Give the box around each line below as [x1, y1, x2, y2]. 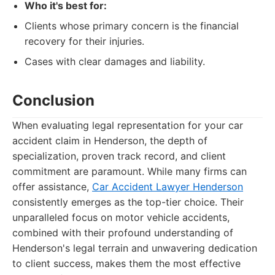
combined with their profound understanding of [12, 227, 233, 239]
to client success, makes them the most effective [12, 257, 241, 269]
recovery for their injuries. [25, 35, 144, 47]
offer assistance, [12, 180, 92, 193]
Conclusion [12, 91, 95, 109]
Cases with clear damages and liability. [25, 55, 205, 68]
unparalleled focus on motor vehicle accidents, [12, 211, 230, 223]
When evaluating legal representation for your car [12, 119, 243, 131]
